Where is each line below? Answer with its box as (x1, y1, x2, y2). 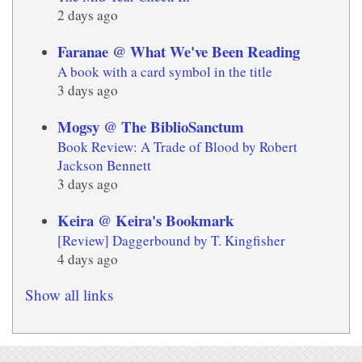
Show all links (25, 284, 113, 305)
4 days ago (57, 250, 118, 269)
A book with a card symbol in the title (57, 62, 272, 82)
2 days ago (57, 6, 118, 25)
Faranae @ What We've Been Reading (57, 40, 300, 63)
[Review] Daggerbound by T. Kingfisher (57, 231, 285, 250)
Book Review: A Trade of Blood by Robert (57, 137, 297, 157)
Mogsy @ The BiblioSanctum (57, 116, 244, 138)
